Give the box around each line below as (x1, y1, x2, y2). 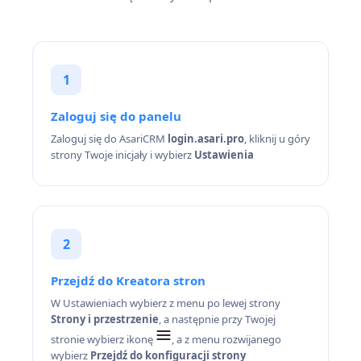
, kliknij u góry (244, 131, 310, 146)
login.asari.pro (168, 131, 244, 146)
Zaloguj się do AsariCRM (51, 131, 168, 146)
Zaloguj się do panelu (51, 108, 181, 124)
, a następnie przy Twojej (159, 312, 276, 326)
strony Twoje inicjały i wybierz (51, 147, 194, 162)
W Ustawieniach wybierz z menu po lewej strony (51, 296, 280, 310)
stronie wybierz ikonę (51, 332, 156, 346)
